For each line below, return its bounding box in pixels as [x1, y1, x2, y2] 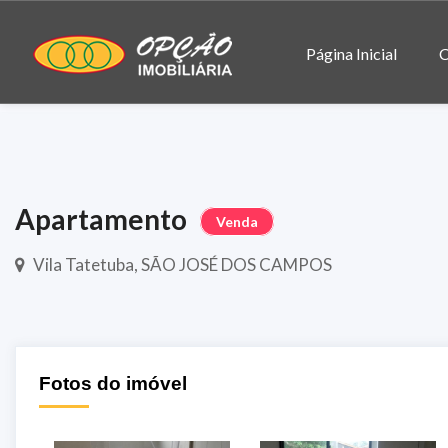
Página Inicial [306, 44, 397, 63]
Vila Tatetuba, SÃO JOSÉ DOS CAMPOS [32, 253, 332, 275]
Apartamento [15, 202, 192, 236]
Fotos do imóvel [38, 372, 187, 394]
